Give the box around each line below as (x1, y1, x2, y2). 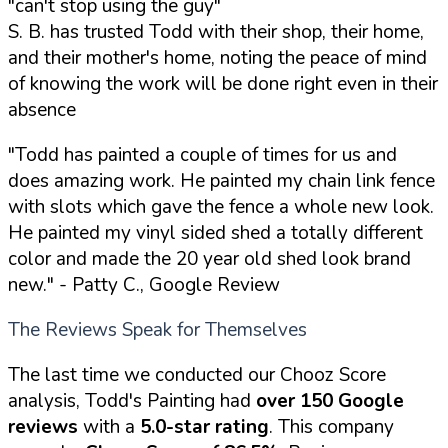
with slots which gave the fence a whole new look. (8, 193, 434, 220)
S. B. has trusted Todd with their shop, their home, (8, 18, 424, 45)
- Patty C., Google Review (54, 271, 280, 298)
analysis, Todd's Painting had (8, 387, 256, 414)
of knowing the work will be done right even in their (8, 70, 438, 97)
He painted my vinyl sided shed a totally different (8, 219, 423, 246)
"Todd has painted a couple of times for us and (8, 141, 397, 168)
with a (78, 413, 140, 440)
